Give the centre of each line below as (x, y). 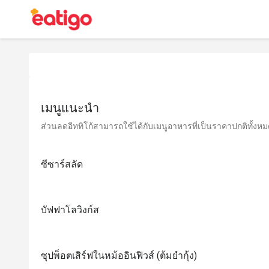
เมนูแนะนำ (70, 108)
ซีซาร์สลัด (62, 164)
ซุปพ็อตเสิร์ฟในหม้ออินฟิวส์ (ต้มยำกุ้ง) (119, 255)
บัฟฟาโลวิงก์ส (70, 210)
